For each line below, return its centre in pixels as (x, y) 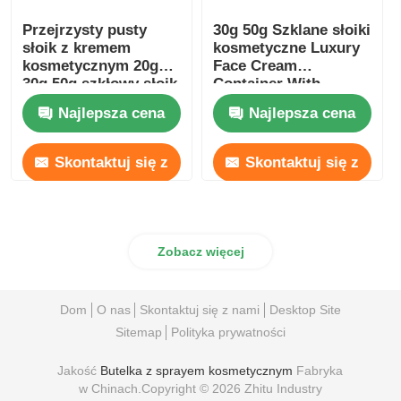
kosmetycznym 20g (91, 66)
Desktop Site (305, 309)
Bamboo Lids (260, 102)
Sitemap (138, 332)
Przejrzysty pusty (85, 30)
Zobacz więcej (200, 251)
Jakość (79, 371)
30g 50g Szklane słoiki (292, 30)
